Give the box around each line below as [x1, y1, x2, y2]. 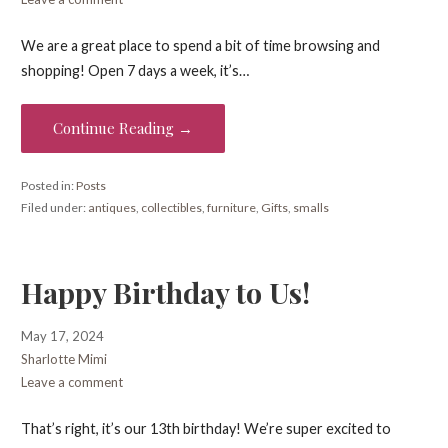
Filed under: [20, 199, 88, 215]
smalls [292, 199, 329, 215]
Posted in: [20, 177, 76, 193]
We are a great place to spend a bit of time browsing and [20, 36, 380, 54]
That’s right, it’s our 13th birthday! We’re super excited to [20, 419, 391, 437]
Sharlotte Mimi [20, 351, 107, 368]
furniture [206, 199, 256, 215]
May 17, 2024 [20, 328, 104, 345]
